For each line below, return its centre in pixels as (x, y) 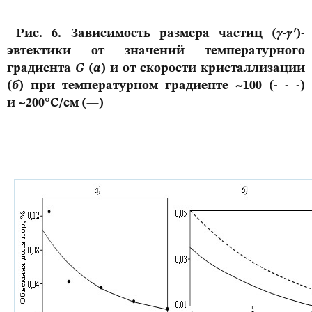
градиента (41, 69)
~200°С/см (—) (61, 103)
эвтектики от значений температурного (156, 51)
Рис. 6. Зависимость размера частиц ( (142, 34)
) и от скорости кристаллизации (203, 69)
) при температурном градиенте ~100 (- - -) (162, 86)
